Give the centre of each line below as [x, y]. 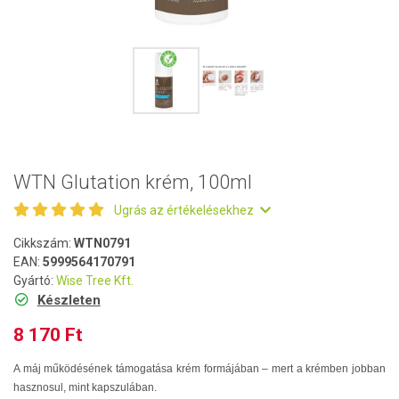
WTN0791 [102, 243]
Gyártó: [35, 281]
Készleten [69, 300]
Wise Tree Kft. [95, 281]
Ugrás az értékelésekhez [185, 210]
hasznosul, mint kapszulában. [85, 387]
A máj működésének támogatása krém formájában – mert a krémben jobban [199, 369]
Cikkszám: [44, 243]
